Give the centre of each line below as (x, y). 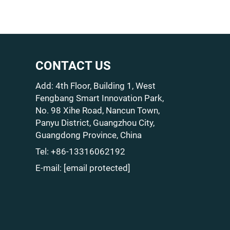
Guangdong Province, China (88, 135)
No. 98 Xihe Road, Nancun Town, (97, 110)
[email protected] (97, 168)
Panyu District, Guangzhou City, (95, 123)
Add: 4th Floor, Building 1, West (95, 86)
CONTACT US (73, 66)
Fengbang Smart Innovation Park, (99, 98)
